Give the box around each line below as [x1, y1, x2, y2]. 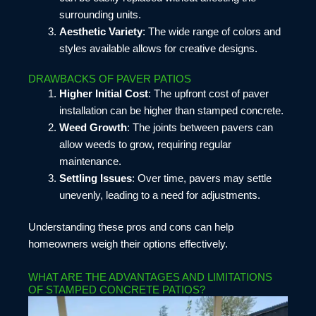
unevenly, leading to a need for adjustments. [59, 189, 260, 201]
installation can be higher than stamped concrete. [59, 104, 284, 116]
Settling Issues [59, 172, 132, 184]
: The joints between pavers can [126, 121, 273, 133]
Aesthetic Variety [59, 25, 142, 37]
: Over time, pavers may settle [131, 172, 272, 184]
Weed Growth [59, 121, 127, 133]
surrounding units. [59, 8, 141, 20]
